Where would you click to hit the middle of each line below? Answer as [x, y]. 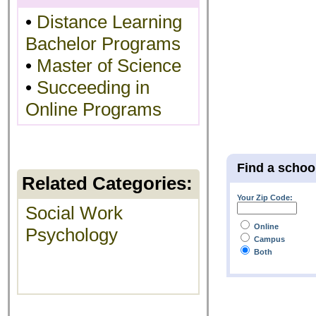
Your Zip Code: [265, 197]
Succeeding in [93, 87]
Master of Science [109, 66]
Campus [269, 239]
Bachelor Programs [103, 44]
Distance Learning [109, 22]
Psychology [72, 235]
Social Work [74, 213]
